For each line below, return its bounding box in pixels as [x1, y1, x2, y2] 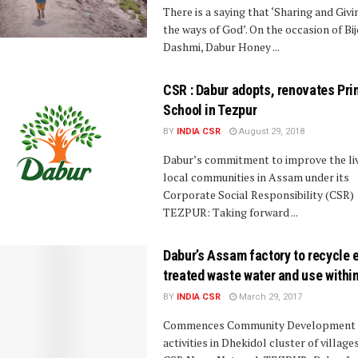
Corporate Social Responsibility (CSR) [163, 187, 354, 202]
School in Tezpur [163, 101, 257, 118]
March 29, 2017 [237, 292, 302, 302]
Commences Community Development [163, 317, 356, 332]
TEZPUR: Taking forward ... [163, 205, 298, 220]
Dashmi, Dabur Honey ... [163, 39, 280, 54]
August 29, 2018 [237, 126, 304, 137]
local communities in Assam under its [163, 169, 349, 185]
